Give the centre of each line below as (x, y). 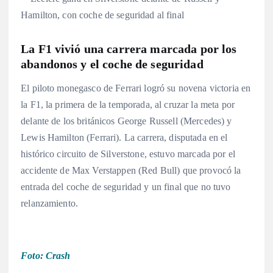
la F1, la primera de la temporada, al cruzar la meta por (128, 104)
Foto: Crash (46, 255)
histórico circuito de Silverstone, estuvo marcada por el (128, 154)
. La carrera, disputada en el (173, 137)
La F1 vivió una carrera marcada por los (129, 49)
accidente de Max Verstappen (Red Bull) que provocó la (131, 170)
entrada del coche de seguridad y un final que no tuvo (126, 186)
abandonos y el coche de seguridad (112, 64)
